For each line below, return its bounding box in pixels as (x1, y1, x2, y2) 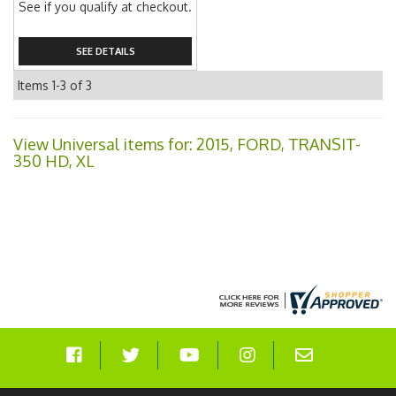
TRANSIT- (288, 134, 361, 154)
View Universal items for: (13, 134, 196, 154)
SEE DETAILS (75, 44, 135, 57)
